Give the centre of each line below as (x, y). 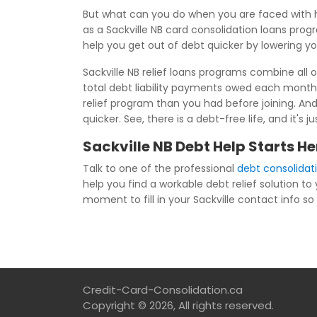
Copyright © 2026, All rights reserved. (178, 305)
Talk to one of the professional (160, 168)
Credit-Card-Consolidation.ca (163, 290)
